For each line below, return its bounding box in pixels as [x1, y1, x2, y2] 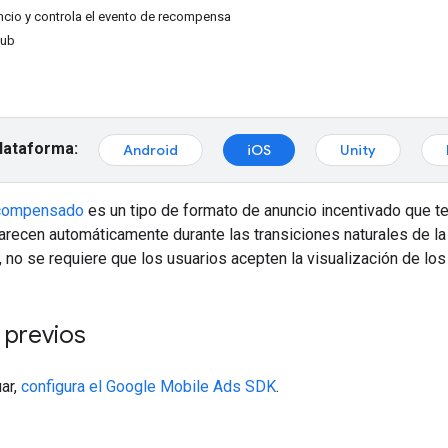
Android [123, 140, 178, 159]
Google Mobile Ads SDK [106, 376, 276, 396]
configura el [21, 376, 106, 396]
